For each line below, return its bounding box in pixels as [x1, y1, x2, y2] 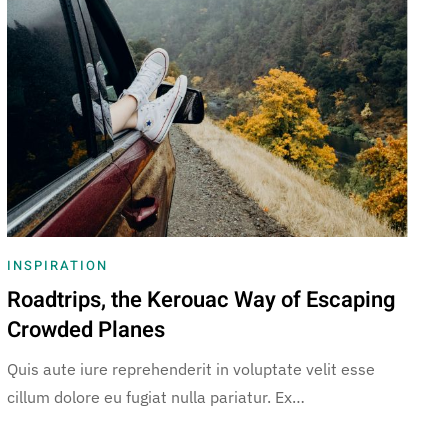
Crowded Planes [6, 313, 165, 346]
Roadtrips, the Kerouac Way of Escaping [6, 283, 396, 316]
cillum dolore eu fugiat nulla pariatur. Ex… [6, 386, 305, 407]
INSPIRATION [6, 255, 108, 275]
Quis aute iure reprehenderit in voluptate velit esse [6, 358, 375, 379]
